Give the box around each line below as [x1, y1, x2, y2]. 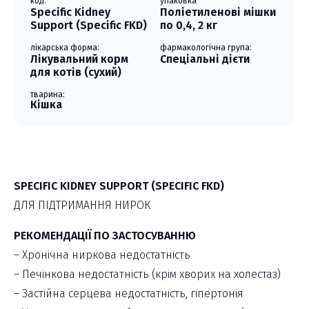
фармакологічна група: [160, 42, 252, 52]
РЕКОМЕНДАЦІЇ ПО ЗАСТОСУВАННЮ [14, 228, 196, 242]
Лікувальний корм [30, 52, 128, 66]
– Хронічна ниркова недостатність [14, 248, 190, 261]
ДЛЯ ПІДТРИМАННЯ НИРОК [14, 198, 150, 212]
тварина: [30, 89, 65, 99]
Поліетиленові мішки [160, 5, 276, 19]
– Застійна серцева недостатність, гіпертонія [14, 286, 243, 300]
